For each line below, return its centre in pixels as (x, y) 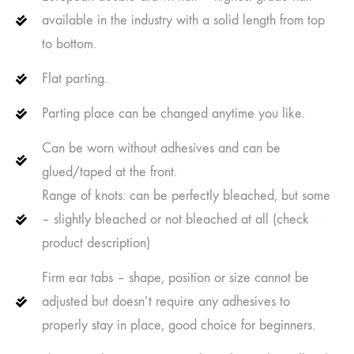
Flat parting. (74, 78)
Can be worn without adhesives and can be (161, 148)
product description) (96, 243)
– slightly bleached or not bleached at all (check (175, 219)
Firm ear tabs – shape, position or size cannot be (175, 277)
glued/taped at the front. (109, 171)
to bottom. (69, 43)
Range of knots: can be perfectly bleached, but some (186, 195)
